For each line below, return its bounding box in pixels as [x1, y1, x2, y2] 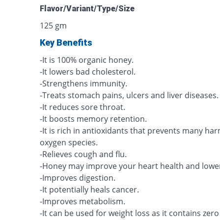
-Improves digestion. [40, 172, 116, 183]
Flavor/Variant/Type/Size [40, 4, 135, 13]
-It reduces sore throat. [40, 102, 126, 112]
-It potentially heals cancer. [40, 184, 139, 195]
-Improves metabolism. [40, 196, 126, 207]
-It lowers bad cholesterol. [40, 66, 136, 77]
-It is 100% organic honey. [40, 55, 134, 65]
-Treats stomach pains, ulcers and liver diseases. [40, 90, 219, 101]
